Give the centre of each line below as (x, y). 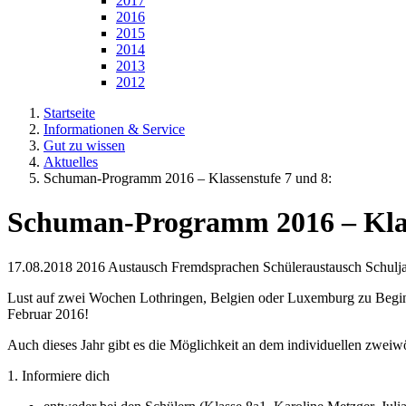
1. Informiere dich (58, 375)
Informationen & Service (114, 129)
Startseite (69, 113)
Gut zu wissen (84, 145)
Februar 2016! (48, 314)
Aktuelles (71, 162)
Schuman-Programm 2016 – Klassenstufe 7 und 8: (188, 178)
